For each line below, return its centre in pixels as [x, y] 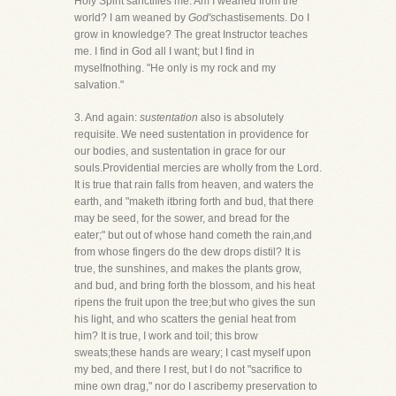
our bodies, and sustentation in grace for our [180, 151]
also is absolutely [241, 118]
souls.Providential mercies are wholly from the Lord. [198, 168]
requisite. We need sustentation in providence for [191, 134]
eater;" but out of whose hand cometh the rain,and [193, 235]
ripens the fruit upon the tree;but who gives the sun [195, 302]
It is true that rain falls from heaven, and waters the [194, 185]
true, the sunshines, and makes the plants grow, [188, 269]
